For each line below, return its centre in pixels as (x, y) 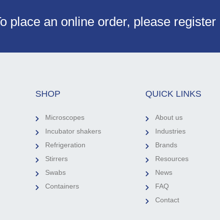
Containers (62, 186)
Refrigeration (66, 145)
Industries (171, 131)
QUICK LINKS (174, 94)
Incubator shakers (73, 131)
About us (169, 117)
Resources (172, 158)
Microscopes (65, 117)
